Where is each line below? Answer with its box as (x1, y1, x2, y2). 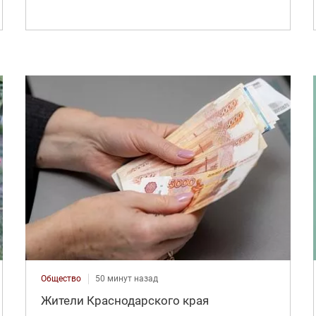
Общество (40, 273, 81, 284)
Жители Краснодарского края (40, 293, 209, 308)
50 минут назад (95, 273, 158, 284)
